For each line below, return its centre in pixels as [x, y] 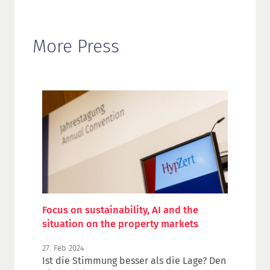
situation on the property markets [120, 224]
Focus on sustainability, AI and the [120, 210]
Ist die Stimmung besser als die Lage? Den [134, 260]
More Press [76, 46]
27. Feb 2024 [63, 248]
